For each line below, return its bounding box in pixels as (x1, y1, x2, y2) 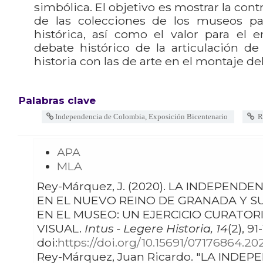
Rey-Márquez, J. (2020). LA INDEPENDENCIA (37, 179, 128, 194)
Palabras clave (19, 95, 96, 107)
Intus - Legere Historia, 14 (85, 221, 228, 236)
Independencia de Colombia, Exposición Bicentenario (55, 112, 228, 120)
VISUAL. (37, 221, 85, 236)
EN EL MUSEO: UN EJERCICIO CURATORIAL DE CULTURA (37, 207, 122, 222)
